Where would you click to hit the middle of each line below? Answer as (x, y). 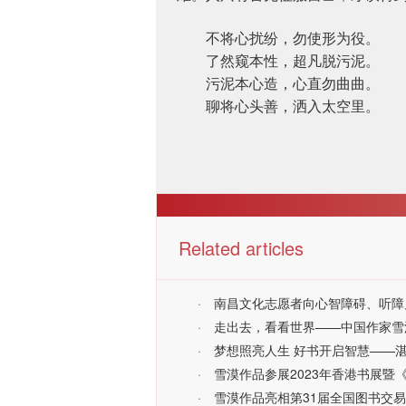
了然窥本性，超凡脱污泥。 (293, 62)
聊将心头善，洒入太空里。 (293, 107)
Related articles (241, 247)
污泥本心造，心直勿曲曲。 (293, 84)
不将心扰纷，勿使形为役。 (293, 39)
